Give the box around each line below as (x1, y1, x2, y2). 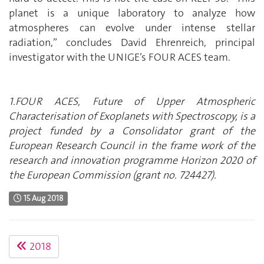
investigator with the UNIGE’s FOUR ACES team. (9, 50, 230, 65)
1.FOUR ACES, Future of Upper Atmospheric (9, 94, 255, 109)
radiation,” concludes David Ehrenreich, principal (9, 35, 255, 50)
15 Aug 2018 (22, 193, 64, 203)
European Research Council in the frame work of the (9, 138, 255, 153)
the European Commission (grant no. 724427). (9, 168, 216, 183)
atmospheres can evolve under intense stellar (9, 21, 255, 35)
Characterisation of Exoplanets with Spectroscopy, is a (9, 109, 255, 124)
